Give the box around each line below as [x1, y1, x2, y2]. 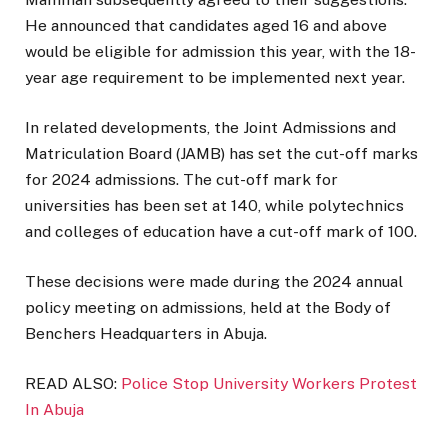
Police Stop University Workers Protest [121, 374, 417, 394]
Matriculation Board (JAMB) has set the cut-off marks [25, 143, 418, 163]
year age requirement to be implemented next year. [25, 67, 405, 87]
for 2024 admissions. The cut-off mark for [25, 169, 338, 189]
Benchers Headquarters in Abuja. [25, 324, 267, 344]
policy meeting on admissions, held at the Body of [25, 298, 391, 318]
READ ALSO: [25, 374, 121, 394]
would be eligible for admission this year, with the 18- [25, 41, 416, 61]
